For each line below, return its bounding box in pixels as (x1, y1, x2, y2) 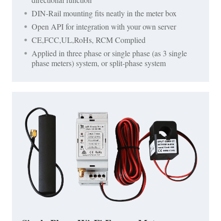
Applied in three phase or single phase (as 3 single (32, 48, 187, 59)
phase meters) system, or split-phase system (32, 58, 166, 69)
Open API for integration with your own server (32, 21, 176, 32)
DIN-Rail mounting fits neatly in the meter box (32, 7, 177, 18)
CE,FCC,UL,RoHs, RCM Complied (32, 35, 146, 45)
